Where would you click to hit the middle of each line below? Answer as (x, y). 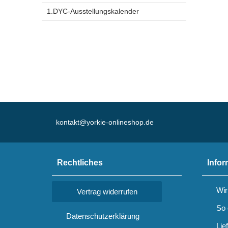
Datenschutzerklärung (103, 216)
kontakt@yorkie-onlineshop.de (105, 122)
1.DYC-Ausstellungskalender (93, 11)
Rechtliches (80, 163)
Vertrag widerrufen (107, 192)
